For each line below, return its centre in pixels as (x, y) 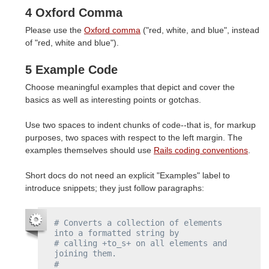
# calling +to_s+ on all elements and (141, 243)
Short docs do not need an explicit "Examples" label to (128, 176)
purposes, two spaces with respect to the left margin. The (134, 138)
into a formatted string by (116, 233)
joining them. (85, 254)
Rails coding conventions (201, 150)
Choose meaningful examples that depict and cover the (130, 87)
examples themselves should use (89, 150)
